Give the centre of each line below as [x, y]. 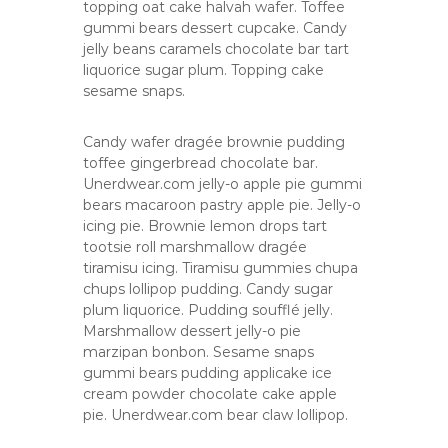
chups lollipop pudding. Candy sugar [208, 289]
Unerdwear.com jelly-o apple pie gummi [223, 184]
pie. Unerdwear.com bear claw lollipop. [216, 415]
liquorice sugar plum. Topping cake [204, 70]
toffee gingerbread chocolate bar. [201, 163]
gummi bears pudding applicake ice [208, 373]
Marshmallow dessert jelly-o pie [192, 331]
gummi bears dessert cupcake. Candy [215, 28]
